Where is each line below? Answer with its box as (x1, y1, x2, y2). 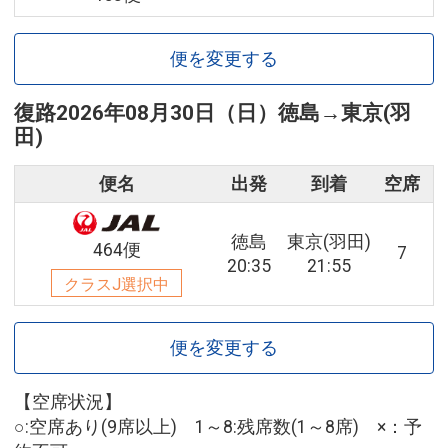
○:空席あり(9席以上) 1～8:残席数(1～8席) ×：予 (14, 416, 422, 437)
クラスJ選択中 (64, 274, 169, 294)
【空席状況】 (14, 391, 122, 412)
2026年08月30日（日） (56, 101, 278, 126)
